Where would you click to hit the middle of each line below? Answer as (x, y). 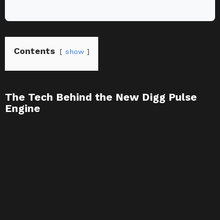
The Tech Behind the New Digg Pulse (101, 97)
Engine (23, 109)
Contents (34, 51)
